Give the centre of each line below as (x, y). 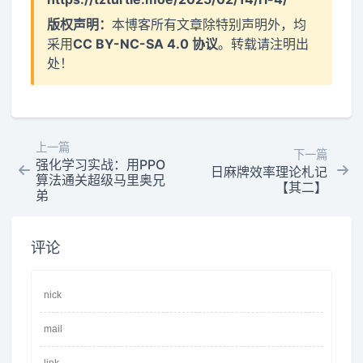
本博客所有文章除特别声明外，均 (209, 24)
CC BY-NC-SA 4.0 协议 (146, 43)
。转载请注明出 (264, 43)
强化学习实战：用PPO (100, 164)
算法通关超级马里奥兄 (100, 179)
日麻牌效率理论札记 (269, 172)
